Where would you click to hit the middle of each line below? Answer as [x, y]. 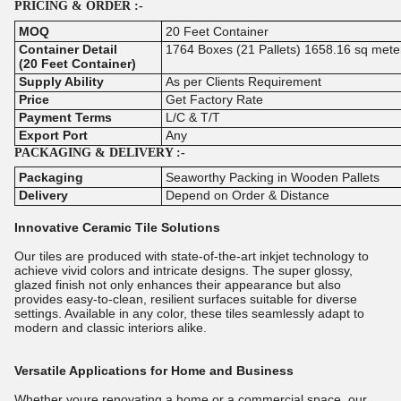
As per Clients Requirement [243, 81]
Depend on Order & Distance [247, 196]
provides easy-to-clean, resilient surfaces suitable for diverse [186, 299]
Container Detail [68, 49]
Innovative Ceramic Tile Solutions [117, 228]
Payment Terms [65, 117]
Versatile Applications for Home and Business [154, 371]
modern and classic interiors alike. [111, 328]
